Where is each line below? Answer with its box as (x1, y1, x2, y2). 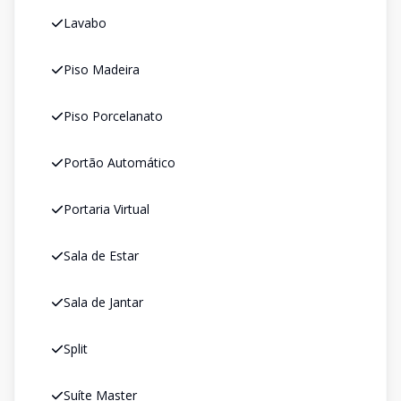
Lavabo (64, 14, 107, 31)
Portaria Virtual (64, 200, 149, 218)
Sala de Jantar (64, 294, 143, 311)
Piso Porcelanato (64, 107, 163, 124)
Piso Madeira (64, 61, 140, 78)
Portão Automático (64, 154, 175, 171)
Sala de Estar (64, 247, 139, 264)
